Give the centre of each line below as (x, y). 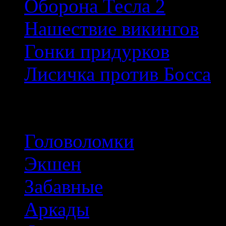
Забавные (64, 186)
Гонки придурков (97, 51)
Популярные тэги (83, 107)
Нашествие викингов (111, 29)
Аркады (57, 209)
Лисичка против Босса (118, 74)
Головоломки (79, 141)
